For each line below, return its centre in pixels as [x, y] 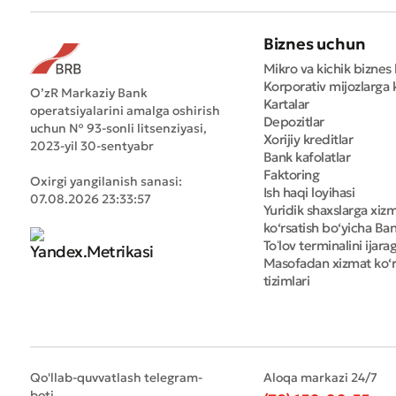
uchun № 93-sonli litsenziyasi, [118, 129]
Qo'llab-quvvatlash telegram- [116, 378]
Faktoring [291, 175]
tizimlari [286, 281]
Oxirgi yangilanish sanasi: [106, 182]
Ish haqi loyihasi [309, 193]
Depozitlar [293, 122]
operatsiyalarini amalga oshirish [125, 111]
